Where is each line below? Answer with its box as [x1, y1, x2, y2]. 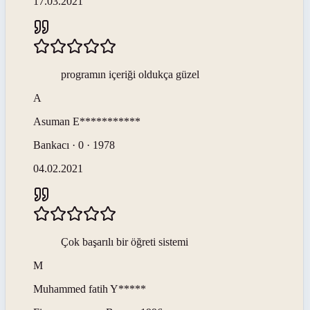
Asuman [33, 115, 70, 127]
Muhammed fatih [33, 282, 108, 295]
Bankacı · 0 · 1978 [33, 138, 115, 151]
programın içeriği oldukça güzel [61, 68, 199, 80]
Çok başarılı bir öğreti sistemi [61, 235, 188, 248]
